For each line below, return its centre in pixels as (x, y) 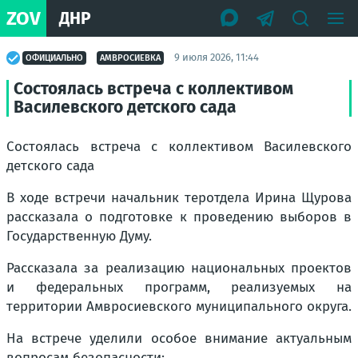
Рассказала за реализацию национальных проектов (179, 268)
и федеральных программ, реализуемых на (179, 287)
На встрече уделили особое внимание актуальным (179, 338)
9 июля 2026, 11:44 (217, 57)
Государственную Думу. (79, 236)
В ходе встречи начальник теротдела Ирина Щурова (179, 198)
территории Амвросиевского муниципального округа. (179, 306)
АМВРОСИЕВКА (130, 58)
